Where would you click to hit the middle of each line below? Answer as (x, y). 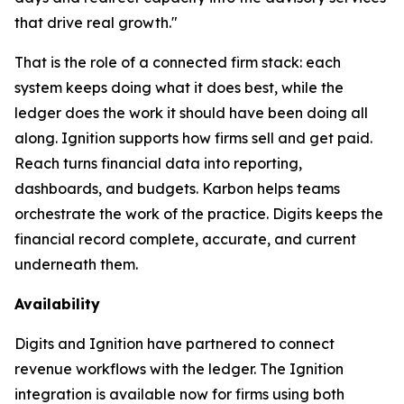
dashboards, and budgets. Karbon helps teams (177, 188)
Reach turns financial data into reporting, (158, 163)
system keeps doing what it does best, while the (179, 87)
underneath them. (76, 264)
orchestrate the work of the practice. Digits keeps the (199, 214)
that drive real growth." (96, 23)
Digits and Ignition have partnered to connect (174, 344)
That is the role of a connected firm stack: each (178, 62)
